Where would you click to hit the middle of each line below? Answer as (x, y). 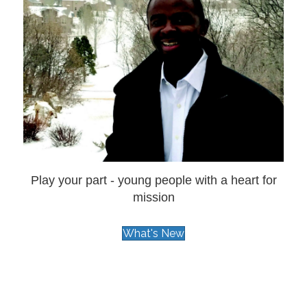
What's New (153, 234)
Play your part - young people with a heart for (153, 181)
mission (153, 198)
